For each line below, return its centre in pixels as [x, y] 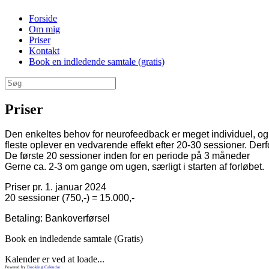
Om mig [44, 29]
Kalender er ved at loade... [55, 259]
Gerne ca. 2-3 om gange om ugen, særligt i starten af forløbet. [134, 167]
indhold [19, 39]
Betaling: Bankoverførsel [57, 219]
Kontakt [44, 50]
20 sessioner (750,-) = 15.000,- [70, 198]
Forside [43, 18]
